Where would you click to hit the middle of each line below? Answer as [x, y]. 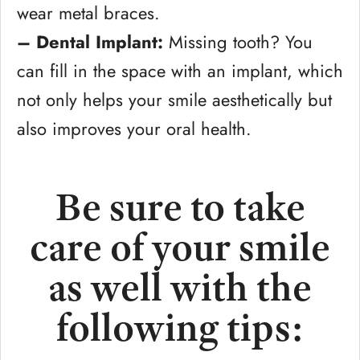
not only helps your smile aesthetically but [174, 100]
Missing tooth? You [238, 42]
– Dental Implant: [90, 42]
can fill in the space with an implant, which [180, 71]
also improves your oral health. [134, 129]
